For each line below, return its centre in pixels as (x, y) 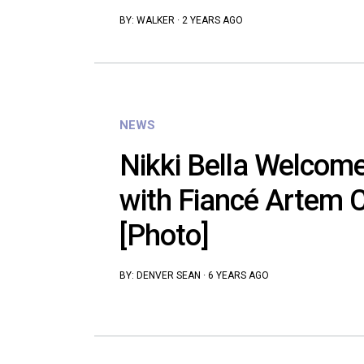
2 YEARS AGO (212, 21)
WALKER (156, 21)
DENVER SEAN (169, 276)
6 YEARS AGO (238, 276)
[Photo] (164, 236)
